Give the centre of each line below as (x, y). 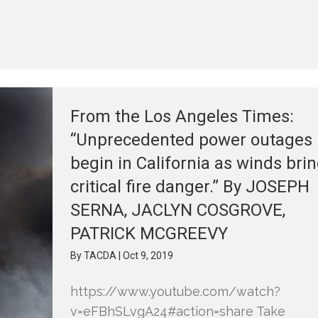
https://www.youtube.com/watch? (176, 291)
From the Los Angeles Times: (182, 116)
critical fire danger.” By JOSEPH (190, 187)
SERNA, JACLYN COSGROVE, (178, 210)
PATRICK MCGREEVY (149, 234)
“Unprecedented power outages (192, 140)
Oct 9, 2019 (148, 256)
